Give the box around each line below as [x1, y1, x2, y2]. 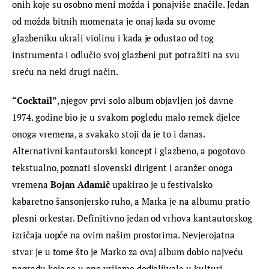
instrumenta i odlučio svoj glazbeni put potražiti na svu [12, 49, 242, 61]
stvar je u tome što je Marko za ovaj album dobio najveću [12, 245, 246, 258]
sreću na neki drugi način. [12, 65, 118, 78]
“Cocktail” [12, 94, 57, 106]
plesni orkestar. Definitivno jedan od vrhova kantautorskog [12, 211, 255, 224]
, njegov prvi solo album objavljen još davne [56, 94, 236, 106]
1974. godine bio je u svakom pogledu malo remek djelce [12, 110, 243, 123]
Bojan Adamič [50, 178, 110, 190]
